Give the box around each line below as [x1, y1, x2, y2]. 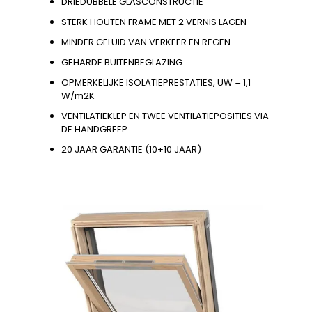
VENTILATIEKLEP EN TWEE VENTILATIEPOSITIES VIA [61, 109, 269, 123]
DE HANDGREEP [61, 123, 127, 136]
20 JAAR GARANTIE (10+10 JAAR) [61, 143, 201, 157]
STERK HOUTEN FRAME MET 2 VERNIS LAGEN [61, 15, 247, 29]
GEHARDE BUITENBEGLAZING [61, 56, 182, 70]
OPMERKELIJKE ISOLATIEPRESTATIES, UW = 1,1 [61, 76, 251, 90]
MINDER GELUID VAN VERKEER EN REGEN [61, 36, 231, 49]
